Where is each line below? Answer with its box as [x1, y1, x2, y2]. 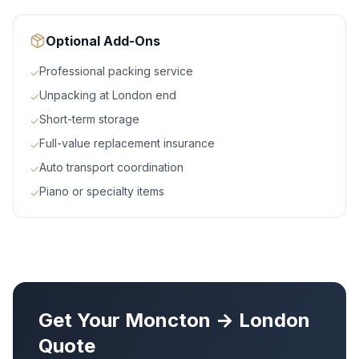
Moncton [125, 309, 211, 333]
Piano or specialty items [39, 184, 164, 199]
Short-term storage [39, 112, 139, 127]
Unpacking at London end [39, 88, 176, 103]
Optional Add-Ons [46, 33, 160, 50]
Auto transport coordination [39, 160, 184, 175]
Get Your [38, 309, 125, 333]
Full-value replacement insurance [39, 136, 215, 151]
